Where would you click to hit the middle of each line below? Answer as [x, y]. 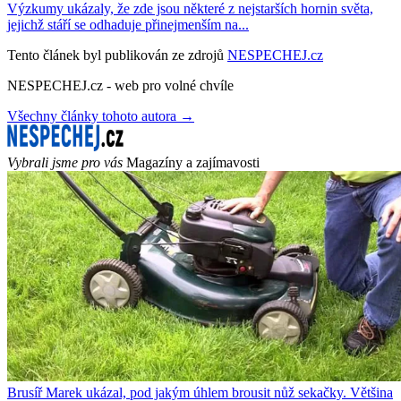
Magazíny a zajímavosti [193, 162]
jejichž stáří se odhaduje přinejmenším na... [128, 24]
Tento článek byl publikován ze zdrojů [115, 55]
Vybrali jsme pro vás [65, 162]
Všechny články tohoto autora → [101, 115]
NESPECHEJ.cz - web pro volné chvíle [120, 85]
